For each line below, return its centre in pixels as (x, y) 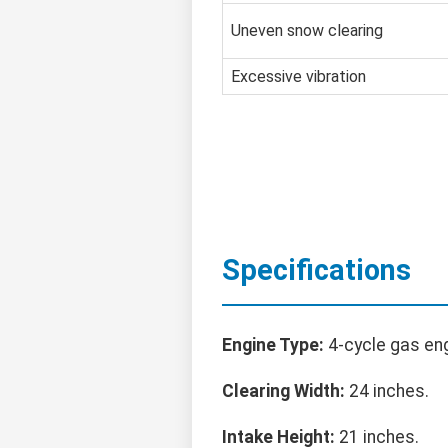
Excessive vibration (298, 76)
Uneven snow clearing (307, 30)
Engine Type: (273, 344)
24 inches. (387, 390)
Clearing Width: (283, 390)
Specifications (316, 269)
